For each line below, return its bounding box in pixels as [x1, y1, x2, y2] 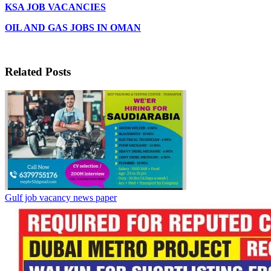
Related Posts [5, 65, 71, 78]
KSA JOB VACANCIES [5, 2, 106, 13]
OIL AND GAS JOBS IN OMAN [5, 22, 141, 33]
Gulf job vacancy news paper [5, 192, 117, 203]
